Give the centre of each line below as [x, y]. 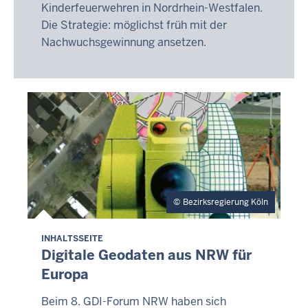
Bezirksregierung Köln [225, 202]
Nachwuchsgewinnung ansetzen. [124, 43]
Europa [65, 275]
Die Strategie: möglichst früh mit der [134, 25]
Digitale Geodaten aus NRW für [146, 255]
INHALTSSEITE [72, 239]
